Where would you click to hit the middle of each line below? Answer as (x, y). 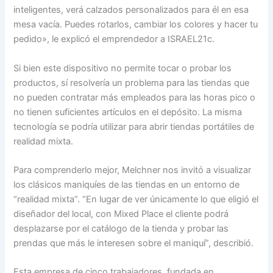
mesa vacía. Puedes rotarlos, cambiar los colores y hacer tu (136, 25)
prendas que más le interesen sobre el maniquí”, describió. (134, 243)
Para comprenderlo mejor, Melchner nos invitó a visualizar (133, 170)
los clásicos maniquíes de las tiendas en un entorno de (127, 184)
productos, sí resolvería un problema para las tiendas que (132, 83)
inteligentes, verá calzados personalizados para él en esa (131, 10)
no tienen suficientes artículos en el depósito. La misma (128, 112)
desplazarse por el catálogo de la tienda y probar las (121, 228)
